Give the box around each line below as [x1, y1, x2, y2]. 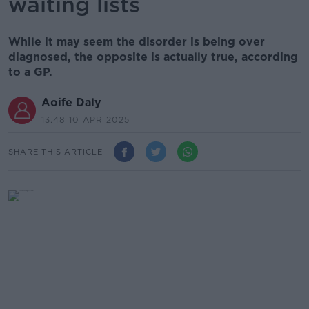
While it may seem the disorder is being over [8, 35, 265, 48]
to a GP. [8, 66, 52, 79]
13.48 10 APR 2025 [41, 114, 130, 125]
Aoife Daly [41, 96, 101, 109]
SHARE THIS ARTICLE [8, 146, 103, 157]
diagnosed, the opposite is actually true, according [8, 50, 298, 63]
